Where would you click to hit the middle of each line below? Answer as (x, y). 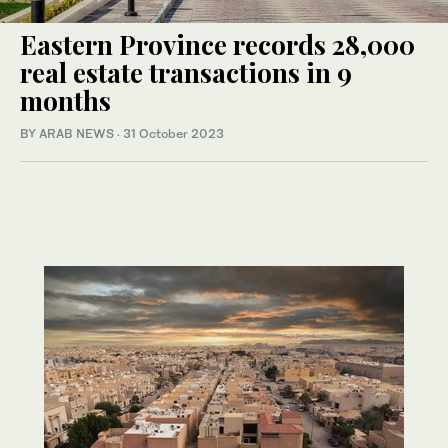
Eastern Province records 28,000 (217, 44)
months (65, 100)
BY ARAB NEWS (68, 133)
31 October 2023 (173, 133)
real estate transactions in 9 (186, 72)
